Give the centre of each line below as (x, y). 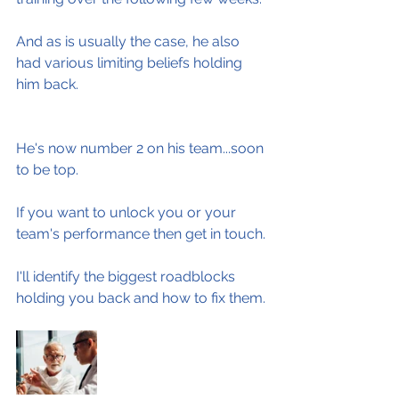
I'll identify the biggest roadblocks (127, 277)
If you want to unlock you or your (128, 212)
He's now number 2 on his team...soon (142, 148)
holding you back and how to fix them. (141, 298)
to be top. (47, 170)
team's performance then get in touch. (141, 234)
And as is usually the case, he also (130, 41)
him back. (47, 84)
